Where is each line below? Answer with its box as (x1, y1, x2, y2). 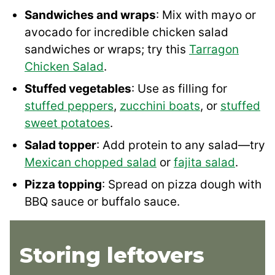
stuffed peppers (25, 99, 114, 114)
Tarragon (189, 42, 239, 57)
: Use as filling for (131, 82, 227, 96)
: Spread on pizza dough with (102, 177, 261, 192)
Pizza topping (25, 177, 102, 192)
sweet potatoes (25, 116, 110, 131)
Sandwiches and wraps (25, 8, 156, 23)
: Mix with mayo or (156, 8, 256, 23)
